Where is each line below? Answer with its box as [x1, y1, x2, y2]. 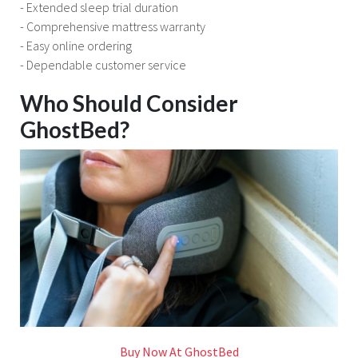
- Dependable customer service [20, 57, 186, 74]
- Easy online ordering [20, 38, 132, 54]
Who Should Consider [20, 89, 238, 117]
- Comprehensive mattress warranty [20, 18, 205, 35]
